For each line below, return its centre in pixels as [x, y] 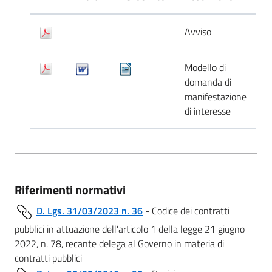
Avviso [198, 31]
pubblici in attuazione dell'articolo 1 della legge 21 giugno [130, 229]
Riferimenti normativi [70, 189]
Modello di [205, 67]
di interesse [208, 111]
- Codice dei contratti [186, 210]
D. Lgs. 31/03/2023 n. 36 [90, 210]
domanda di [208, 82]
